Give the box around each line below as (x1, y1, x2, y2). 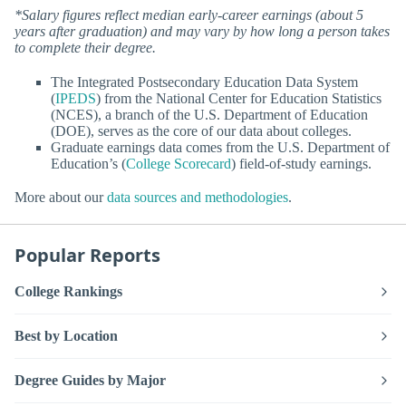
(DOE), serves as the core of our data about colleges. (51, 122, 352, 139)
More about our (14, 188, 107, 205)
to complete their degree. (14, 40, 156, 56)
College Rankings (14, 284, 122, 300)
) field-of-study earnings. (231, 155, 372, 171)
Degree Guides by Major (14, 372, 166, 389)
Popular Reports (14, 242, 160, 267)
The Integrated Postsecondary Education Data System (51, 73, 358, 90)
